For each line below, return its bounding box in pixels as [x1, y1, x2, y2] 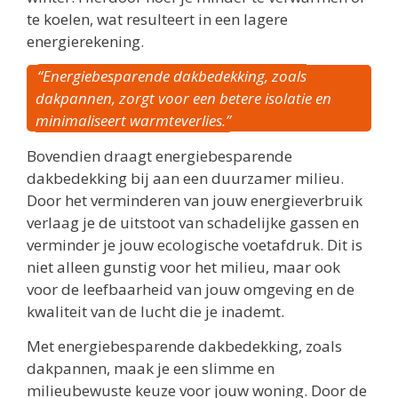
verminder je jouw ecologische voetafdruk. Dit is [27, 234, 362, 255]
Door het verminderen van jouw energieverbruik [27, 189, 362, 211]
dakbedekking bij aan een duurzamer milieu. [27, 167, 344, 188]
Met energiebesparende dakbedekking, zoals [27, 335, 342, 356]
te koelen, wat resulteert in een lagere [27, 8, 288, 29]
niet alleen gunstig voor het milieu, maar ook [27, 256, 340, 277]
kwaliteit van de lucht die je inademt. [27, 300, 284, 322]
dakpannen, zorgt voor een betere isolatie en [36, 88, 331, 109]
